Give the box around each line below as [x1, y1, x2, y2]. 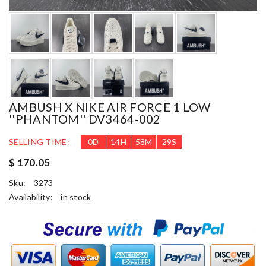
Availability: [9, 191, 55, 202]
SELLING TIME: [9, 136, 69, 147]
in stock [61, 191, 91, 202]
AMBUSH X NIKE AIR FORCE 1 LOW [9, 99, 211, 114]
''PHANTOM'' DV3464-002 [9, 111, 161, 126]
